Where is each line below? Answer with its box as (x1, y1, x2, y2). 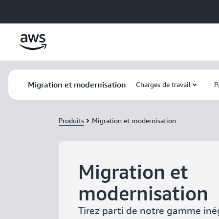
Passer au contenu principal (4, 6, 90, 14)
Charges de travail (136, 80, 191, 88)
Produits (59, 116, 84, 125)
